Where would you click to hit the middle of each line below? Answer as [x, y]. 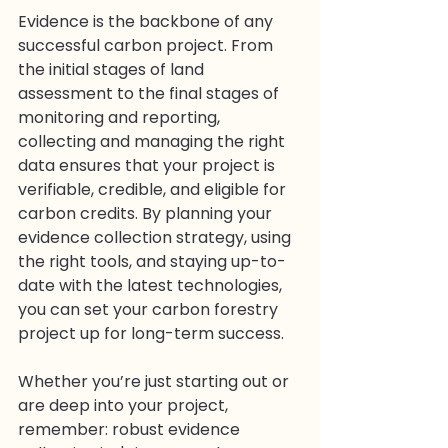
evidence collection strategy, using [156, 237]
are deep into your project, [125, 405]
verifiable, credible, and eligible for [154, 189]
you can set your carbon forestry [150, 309]
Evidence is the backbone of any [147, 21]
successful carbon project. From [147, 45]
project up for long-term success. [151, 333]
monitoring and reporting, [121, 117]
